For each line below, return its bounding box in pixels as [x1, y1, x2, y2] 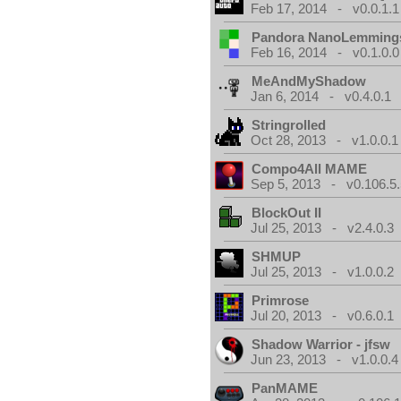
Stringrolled [252, 117, 327, 132]
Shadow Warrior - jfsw [252, 337, 391, 352]
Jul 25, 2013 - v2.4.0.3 [251, 220, 395, 235]
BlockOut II [252, 205, 322, 220]
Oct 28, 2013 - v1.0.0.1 [251, 132, 399, 148]
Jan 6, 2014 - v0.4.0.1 [251, 89, 392, 104]
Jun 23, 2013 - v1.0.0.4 [251, 352, 399, 367]
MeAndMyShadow [252, 73, 367, 89]
